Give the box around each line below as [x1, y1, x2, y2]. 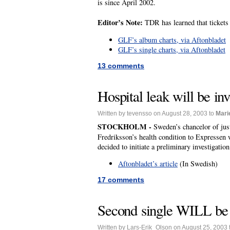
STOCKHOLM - [98, 121, 154, 132]
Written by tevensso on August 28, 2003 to [98, 110, 216, 118]
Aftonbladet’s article [118, 158, 178, 168]
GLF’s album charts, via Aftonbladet [118, 34, 226, 45]
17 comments [98, 176, 144, 184]
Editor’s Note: [98, 16, 143, 28]
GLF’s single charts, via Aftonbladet [118, 44, 225, 54]
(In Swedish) [178, 158, 218, 168]
